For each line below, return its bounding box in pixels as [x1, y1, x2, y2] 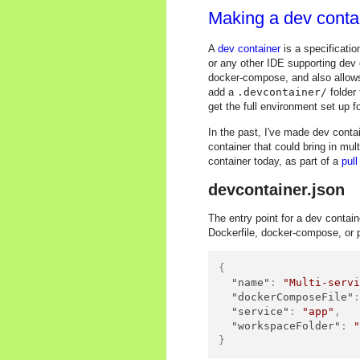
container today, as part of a [208, 154, 342, 167]
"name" [231, 276, 271, 289]
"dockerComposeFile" [231, 291, 354, 304]
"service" [231, 305, 290, 318]
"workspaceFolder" [231, 320, 342, 333]
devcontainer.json [208, 180, 345, 198]
